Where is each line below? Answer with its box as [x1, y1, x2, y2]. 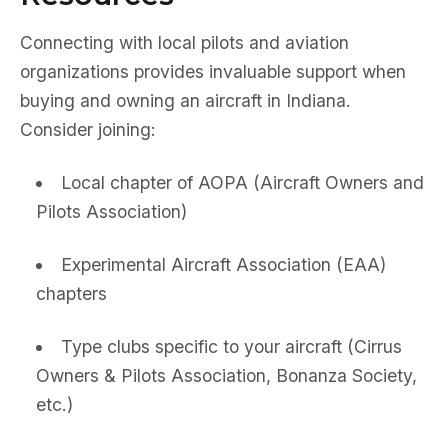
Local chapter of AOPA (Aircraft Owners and [60, 172, 424, 193]
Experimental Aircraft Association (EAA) [60, 254, 386, 275]
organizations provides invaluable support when [20, 61, 406, 82]
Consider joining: [20, 119, 156, 140]
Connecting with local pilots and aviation [20, 32, 349, 53]
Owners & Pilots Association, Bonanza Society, [36, 365, 417, 386]
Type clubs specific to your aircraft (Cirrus [60, 336, 402, 357]
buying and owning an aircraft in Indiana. [20, 90, 351, 111]
